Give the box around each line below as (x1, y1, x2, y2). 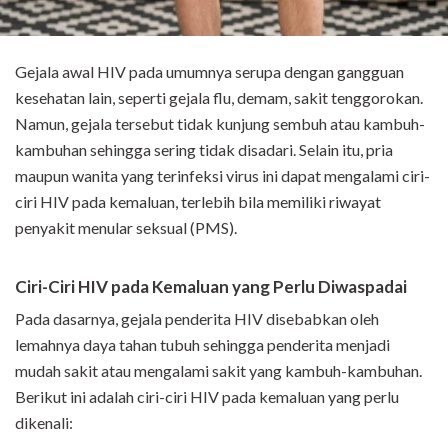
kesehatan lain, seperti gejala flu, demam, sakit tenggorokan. (15, 87, 423, 107)
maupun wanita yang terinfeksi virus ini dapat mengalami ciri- (15, 165, 430, 185)
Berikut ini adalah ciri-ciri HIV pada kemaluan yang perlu (15, 386, 399, 406)
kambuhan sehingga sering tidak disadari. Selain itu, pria (15, 139, 393, 159)
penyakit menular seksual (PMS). (15, 217, 237, 237)
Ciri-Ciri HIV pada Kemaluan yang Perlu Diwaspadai (15, 275, 407, 297)
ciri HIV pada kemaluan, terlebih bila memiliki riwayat (15, 191, 381, 211)
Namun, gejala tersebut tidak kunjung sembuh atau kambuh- (15, 113, 425, 133)
